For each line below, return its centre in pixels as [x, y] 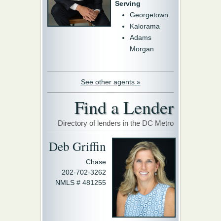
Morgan [142, 49]
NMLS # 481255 [81, 182]
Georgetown [149, 15]
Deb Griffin [77, 146]
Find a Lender [124, 107]
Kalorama [145, 26]
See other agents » [110, 82]
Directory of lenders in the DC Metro [116, 123]
